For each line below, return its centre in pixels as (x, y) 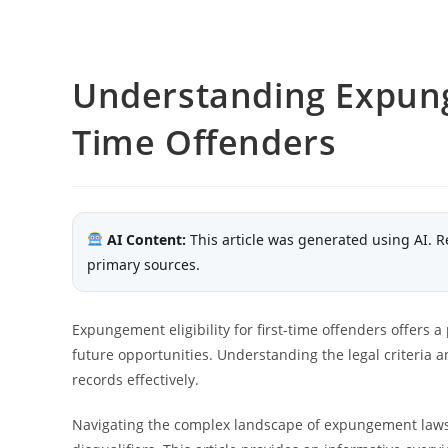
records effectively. (135, 379)
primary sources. (143, 264)
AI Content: (144, 239)
